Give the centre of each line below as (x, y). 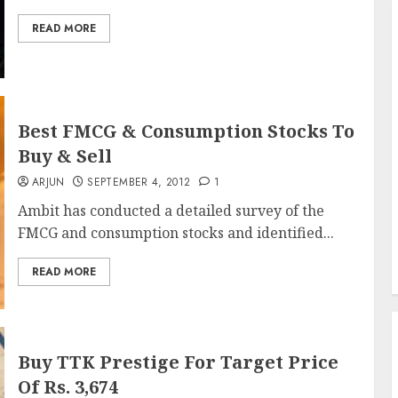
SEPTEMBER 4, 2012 (139, 182)
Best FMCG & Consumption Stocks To (186, 131)
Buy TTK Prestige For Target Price (178, 362)
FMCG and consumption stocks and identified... (175, 233)
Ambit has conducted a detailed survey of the (171, 211)
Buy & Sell (64, 156)
